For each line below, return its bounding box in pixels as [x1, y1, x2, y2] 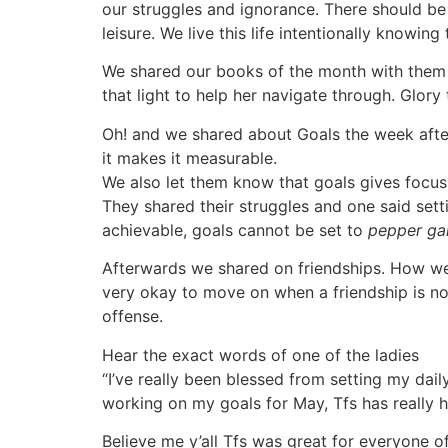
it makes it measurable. [102, 147, 277, 168]
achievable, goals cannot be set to [102, 219, 368, 240]
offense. [102, 306, 163, 327]
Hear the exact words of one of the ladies [102, 344, 419, 365]
